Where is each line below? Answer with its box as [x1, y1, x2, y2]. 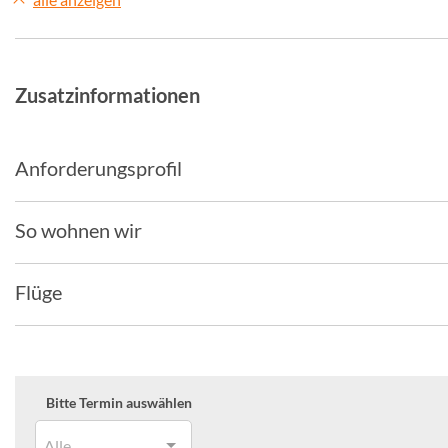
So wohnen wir [15, 218, 142, 242]
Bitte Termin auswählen [46, 394, 192, 411]
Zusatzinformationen [15, 83, 200, 107]
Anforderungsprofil [15, 156, 182, 180]
